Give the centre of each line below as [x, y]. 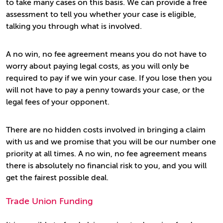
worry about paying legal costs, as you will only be [98, 66]
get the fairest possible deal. [57, 178]
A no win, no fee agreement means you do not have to [106, 54]
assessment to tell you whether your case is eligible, [101, 14]
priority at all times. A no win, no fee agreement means [106, 154]
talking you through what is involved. [74, 26]
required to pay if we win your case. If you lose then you [109, 78]
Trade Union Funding [50, 201]
